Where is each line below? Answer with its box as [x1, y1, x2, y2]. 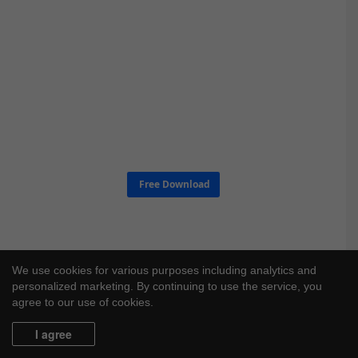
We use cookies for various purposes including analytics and [12, 264, 316, 276]
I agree [35, 326, 72, 342]
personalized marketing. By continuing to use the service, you [12, 280, 322, 292]
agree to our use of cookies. [12, 296, 153, 308]
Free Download [136, 177, 210, 192]
